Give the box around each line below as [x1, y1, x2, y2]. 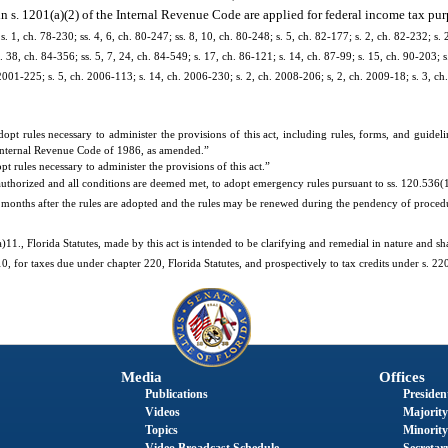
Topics [144, 422, 178, 437]
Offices [378, 368, 425, 385]
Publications [144, 386, 208, 401]
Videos [144, 404, 180, 419]
